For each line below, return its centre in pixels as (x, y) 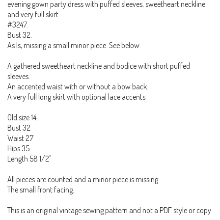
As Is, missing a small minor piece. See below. (74, 45)
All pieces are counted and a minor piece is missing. (83, 179)
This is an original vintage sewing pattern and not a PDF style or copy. (110, 210)
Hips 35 (18, 148)
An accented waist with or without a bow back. (78, 86)
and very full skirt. (34, 14)
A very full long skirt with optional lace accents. (77, 96)
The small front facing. (41, 189)
